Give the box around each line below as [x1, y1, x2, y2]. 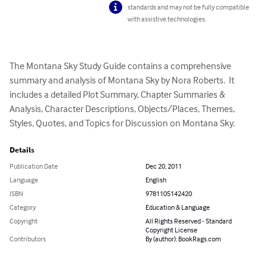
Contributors [10, 234, 46, 244]
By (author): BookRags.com [145, 234, 221, 244]
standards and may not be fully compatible [128, 2, 250, 12]
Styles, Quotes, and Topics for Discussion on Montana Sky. [10, 117, 235, 129]
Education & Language [145, 203, 210, 212]
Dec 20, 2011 [145, 162, 182, 171]
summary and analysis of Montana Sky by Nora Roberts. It [10, 74, 236, 86]
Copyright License [145, 225, 197, 235]
